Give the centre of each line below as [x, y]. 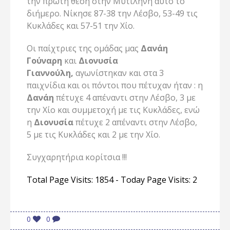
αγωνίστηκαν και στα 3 [119, 73]
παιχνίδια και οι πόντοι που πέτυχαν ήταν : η [115, 85]
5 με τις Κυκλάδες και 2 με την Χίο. [93, 135]
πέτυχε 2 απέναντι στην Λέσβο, [136, 122]
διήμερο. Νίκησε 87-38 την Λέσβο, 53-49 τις [112, 14]
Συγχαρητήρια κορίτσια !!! [77, 157]
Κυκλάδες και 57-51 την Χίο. [81, 26]
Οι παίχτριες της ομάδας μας [84, 49]
